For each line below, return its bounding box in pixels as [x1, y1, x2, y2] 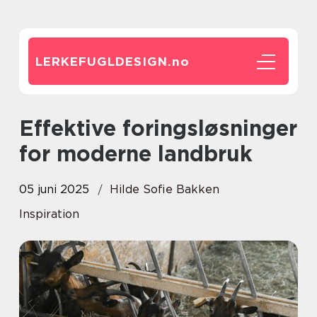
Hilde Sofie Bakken [110, 183, 219, 196]
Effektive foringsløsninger [19, 115, 34, 141]
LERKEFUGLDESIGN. [35, 54, 172, 69]
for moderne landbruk [19, 141, 253, 166]
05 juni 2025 [19, 183, 89, 196]
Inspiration [19, 207, 79, 221]
